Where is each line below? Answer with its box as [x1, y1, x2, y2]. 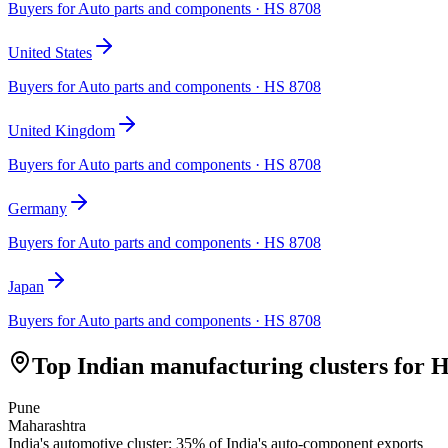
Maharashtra [8, 417, 86, 435]
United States [8, 43, 92, 61]
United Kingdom [8, 121, 115, 139]
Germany [8, 199, 67, 217]
